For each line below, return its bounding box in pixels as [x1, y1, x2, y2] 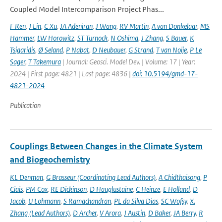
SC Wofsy [161, 196, 187, 206]
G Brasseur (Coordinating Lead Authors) [46, 172, 156, 182]
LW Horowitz [37, 33, 74, 43]
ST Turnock [77, 33, 108, 43]
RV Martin [119, 21, 149, 31]
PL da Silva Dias [114, 196, 158, 206]
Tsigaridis [10, 45, 35, 55]
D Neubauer [92, 45, 125, 55]
